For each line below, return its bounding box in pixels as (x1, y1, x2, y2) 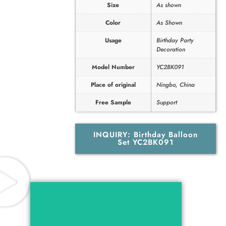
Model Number (91, 62, 135, 72)
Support (156, 97, 177, 107)
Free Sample (95, 97, 131, 107)
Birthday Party (156, 35, 194, 45)
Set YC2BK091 (117, 136, 174, 148)
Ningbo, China (156, 80, 195, 89)
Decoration (156, 44, 185, 54)
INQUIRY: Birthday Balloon (93, 129, 198, 140)
